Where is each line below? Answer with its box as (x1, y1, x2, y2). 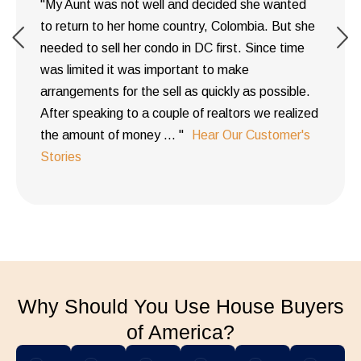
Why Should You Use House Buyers (17, 295, 344, 318)
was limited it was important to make (40, 63, 249, 77)
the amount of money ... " (40, 128, 184, 143)
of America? (127, 321, 234, 344)
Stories (40, 150, 81, 164)
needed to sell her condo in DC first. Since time (40, 41, 305, 56)
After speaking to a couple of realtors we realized (40, 106, 318, 121)
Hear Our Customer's (192, 128, 310, 143)
